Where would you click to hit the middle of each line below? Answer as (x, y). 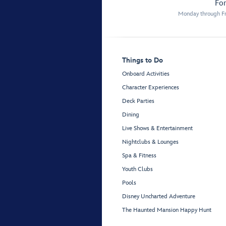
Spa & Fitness (139, 156)
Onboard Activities (146, 74)
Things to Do (143, 61)
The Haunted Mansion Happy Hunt (167, 210)
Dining (131, 115)
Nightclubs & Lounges (150, 142)
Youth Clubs (137, 169)
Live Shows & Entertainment (157, 129)
